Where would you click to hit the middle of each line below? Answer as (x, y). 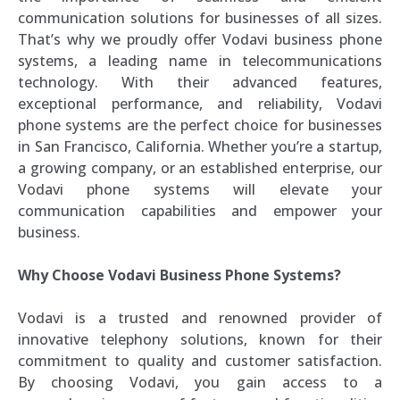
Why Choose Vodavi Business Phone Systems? (179, 275)
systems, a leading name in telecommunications (200, 61)
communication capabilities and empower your (200, 211)
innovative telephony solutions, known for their (200, 339)
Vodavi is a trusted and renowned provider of (200, 318)
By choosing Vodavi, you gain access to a (200, 382)
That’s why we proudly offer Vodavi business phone (200, 39)
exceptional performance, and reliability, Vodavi (200, 104)
